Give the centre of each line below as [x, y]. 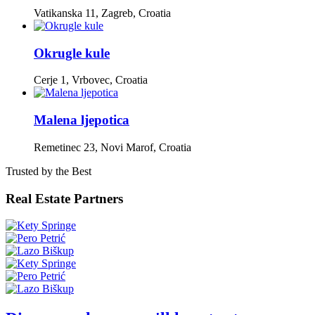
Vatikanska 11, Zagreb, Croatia [102, 13]
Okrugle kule [72, 53]
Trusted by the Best [49, 171]
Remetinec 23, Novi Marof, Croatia [112, 147]
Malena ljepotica [82, 120]
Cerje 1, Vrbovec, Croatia [91, 80]
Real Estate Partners [64, 198]
